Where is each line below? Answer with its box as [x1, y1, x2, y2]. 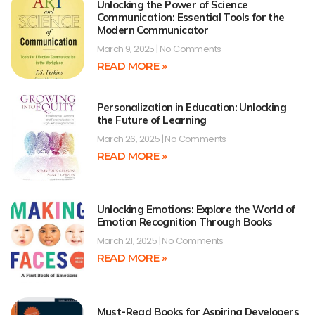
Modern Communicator [96, 23, 209, 37]
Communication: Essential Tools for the [96, 11, 285, 25]
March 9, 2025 [96, 42, 157, 56]
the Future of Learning [96, 112, 207, 127]
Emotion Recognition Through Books [96, 215, 273, 229]
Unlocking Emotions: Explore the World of [96, 202, 295, 217]
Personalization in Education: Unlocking [96, 100, 287, 114]
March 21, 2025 [96, 234, 159, 248]
